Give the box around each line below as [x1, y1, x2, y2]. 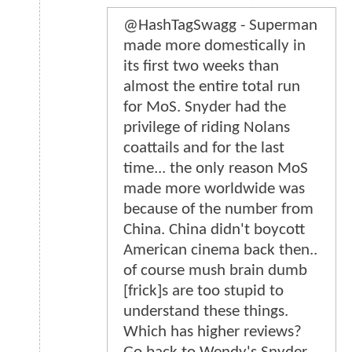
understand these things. [123, 303, 288, 321]
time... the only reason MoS [123, 160, 308, 178]
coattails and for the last [123, 140, 284, 157]
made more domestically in [123, 38, 306, 55]
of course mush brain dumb [123, 262, 307, 280]
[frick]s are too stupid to [123, 283, 284, 300]
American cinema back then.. [123, 242, 317, 259]
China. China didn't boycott [123, 222, 305, 239]
